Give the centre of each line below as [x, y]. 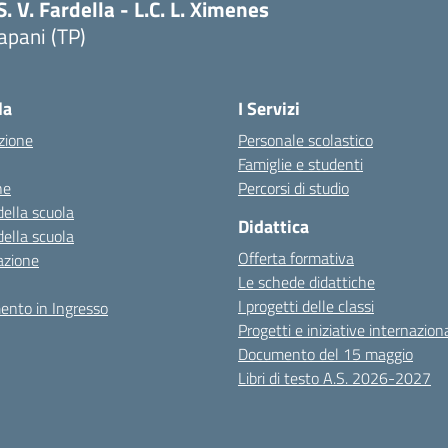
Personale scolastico [305, 140]
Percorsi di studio [293, 188]
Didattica [273, 226]
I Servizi [269, 108]
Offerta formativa [296, 258]
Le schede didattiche [306, 282]
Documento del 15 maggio [325, 354]
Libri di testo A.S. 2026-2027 [334, 378]
